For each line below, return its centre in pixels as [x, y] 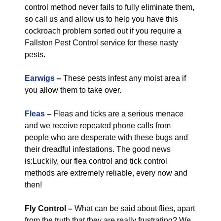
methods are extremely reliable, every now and [106, 173]
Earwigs [40, 78]
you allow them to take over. [73, 90]
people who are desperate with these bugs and [106, 137]
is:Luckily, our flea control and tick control [96, 161]
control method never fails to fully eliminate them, [110, 7]
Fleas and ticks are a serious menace [118, 114]
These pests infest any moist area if [124, 78]
